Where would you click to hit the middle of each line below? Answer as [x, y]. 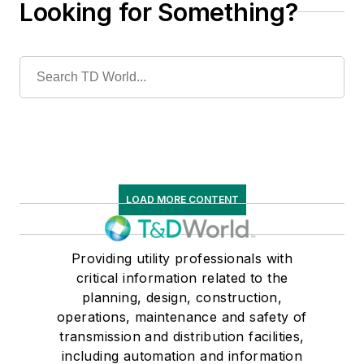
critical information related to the [182, 277]
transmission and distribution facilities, [182, 336]
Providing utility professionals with [182, 258]
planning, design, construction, [182, 297]
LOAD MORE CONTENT [182, 199]
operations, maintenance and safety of [182, 316]
